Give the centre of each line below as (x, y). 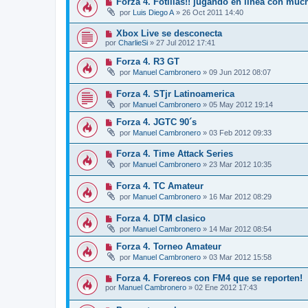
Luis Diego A (153, 12)
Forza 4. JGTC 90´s (156, 122)
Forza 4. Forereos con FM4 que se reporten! (209, 278)
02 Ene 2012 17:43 (226, 288)
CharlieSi (133, 43)
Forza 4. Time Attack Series (174, 154)
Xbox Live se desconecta (169, 34)
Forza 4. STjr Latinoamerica (175, 93)
